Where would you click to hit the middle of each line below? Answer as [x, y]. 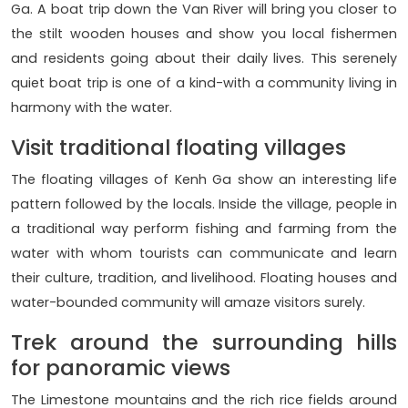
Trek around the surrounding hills [204, 342]
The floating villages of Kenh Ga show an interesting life [204, 180]
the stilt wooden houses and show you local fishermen [204, 34]
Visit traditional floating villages [178, 148]
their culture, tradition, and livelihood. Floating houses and [204, 278]
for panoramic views [121, 368]
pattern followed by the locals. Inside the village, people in [204, 204]
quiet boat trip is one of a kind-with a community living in [204, 83]
